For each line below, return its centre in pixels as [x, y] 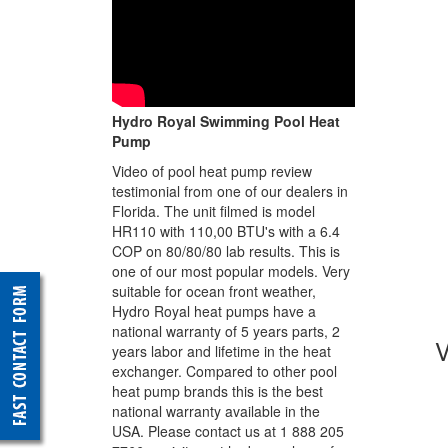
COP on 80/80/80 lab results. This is [226, 251]
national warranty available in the [216, 411]
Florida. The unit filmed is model [213, 211]
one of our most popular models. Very [231, 271]
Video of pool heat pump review [212, 171]
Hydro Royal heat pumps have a [214, 311]
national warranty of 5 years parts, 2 [226, 331]
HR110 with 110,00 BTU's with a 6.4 [226, 231]
